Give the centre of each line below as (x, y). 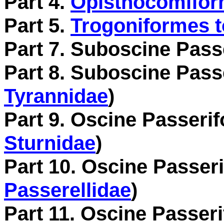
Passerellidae (67, 190)
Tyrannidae (56, 96)
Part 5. (37, 25)
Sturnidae (50, 143)
